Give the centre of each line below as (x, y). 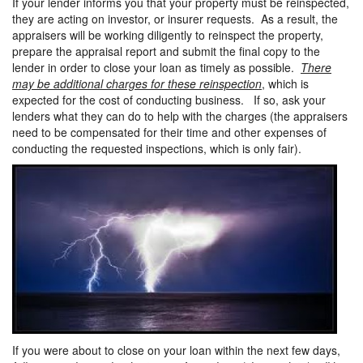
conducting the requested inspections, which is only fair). (157, 148)
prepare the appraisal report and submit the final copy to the (166, 51)
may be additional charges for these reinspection (137, 83)
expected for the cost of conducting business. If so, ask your (169, 100)
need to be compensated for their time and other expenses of (169, 132)
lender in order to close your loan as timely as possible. (156, 67)
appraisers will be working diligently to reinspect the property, (168, 35)
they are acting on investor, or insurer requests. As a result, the (175, 19)
